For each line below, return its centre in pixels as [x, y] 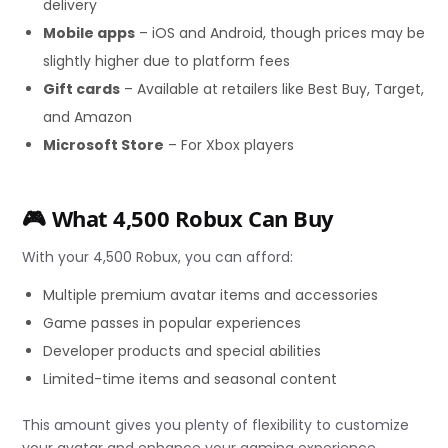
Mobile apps [89, 32]
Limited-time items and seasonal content [190, 379]
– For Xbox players [229, 144]
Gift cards [82, 88]
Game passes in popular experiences [172, 323]
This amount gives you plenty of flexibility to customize [216, 425]
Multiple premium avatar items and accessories [211, 295]
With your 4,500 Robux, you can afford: [158, 257]
